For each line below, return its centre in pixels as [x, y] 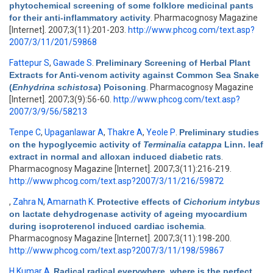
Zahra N [28, 202]
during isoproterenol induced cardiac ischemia [107, 226]
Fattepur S [29, 63]
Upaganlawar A [74, 132]
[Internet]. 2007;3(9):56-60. [61, 99]
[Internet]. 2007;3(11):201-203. [69, 30]
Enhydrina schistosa [55, 87]
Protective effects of [140, 202]
